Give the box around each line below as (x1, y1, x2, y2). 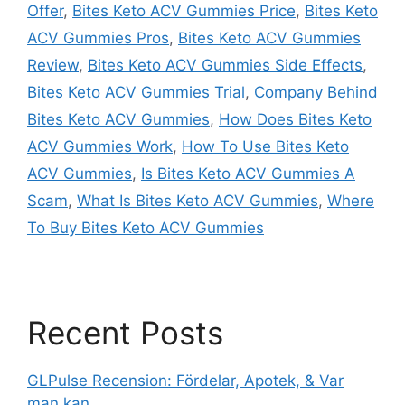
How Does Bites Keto (219, 109, 372, 128)
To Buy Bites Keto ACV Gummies (27, 218, 264, 237)
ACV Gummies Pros (27, 28, 169, 47)
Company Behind (254, 82, 378, 101)
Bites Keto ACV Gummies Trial (27, 82, 245, 101)
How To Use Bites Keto (182, 137, 349, 155)
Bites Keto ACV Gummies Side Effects (88, 55, 363, 74)
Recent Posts (27, 313, 223, 352)
